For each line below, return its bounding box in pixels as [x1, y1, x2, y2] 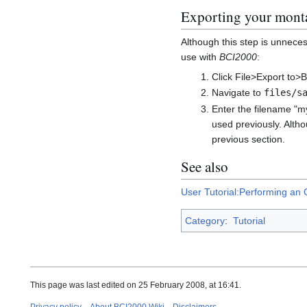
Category [185, 214, 225, 226]
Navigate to [211, 87, 264, 99]
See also [181, 157, 228, 177]
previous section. [211, 133, 285, 145]
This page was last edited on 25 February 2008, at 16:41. [30, 280, 241, 290]
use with [181, 51, 219, 62]
